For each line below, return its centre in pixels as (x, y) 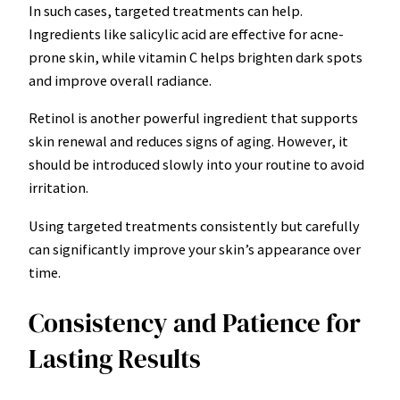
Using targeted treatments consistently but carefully (194, 225)
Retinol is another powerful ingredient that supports (193, 118)
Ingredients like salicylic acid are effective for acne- (186, 34)
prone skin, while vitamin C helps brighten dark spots (196, 57)
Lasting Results (115, 358)
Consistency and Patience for (195, 323)
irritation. (58, 188)
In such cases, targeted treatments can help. (166, 11)
